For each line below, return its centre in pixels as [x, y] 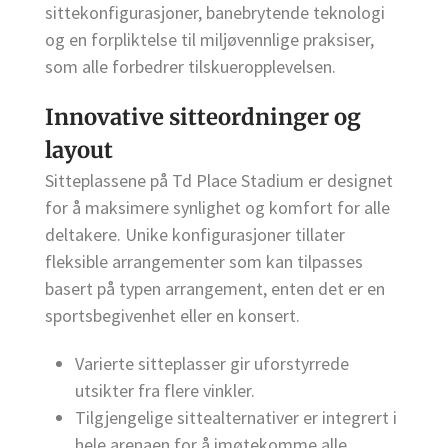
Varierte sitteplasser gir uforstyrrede [212, 364]
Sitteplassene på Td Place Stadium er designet [219, 181]
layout [79, 150]
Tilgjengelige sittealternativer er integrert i [236, 418]
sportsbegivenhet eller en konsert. [172, 316]
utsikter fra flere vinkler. [165, 391]
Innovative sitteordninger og [203, 117]
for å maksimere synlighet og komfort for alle [217, 208]
